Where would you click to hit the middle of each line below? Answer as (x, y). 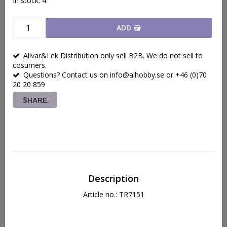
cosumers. (30, 65)
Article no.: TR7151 (113, 194)
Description (113, 178)
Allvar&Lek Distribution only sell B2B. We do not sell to (113, 55)
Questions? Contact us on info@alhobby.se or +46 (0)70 (115, 75)
